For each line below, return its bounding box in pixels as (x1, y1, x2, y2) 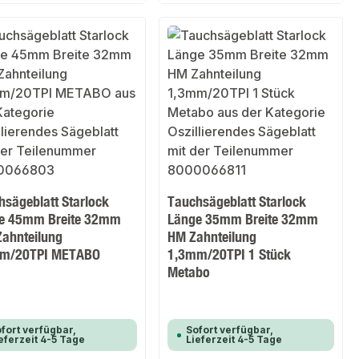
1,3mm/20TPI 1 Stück (167, 245, 292, 264)
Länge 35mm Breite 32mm (167, 210, 319, 228)
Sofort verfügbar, (186, 324, 274, 337)
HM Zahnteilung (167, 228, 257, 246)
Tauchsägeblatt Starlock (167, 192, 307, 211)
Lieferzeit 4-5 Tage (186, 333, 283, 346)
